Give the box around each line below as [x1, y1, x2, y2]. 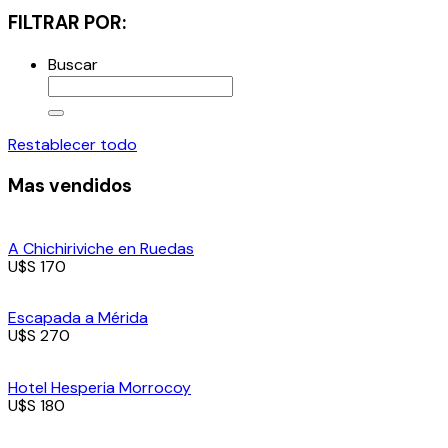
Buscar [48, 53, 98, 75]
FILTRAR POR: [8, 9, 126, 35]
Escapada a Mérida [8, 307, 148, 329]
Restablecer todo [8, 133, 137, 155]
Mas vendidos [8, 173, 132, 199]
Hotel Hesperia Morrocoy [8, 376, 191, 398]
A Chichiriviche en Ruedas [8, 238, 194, 260]
